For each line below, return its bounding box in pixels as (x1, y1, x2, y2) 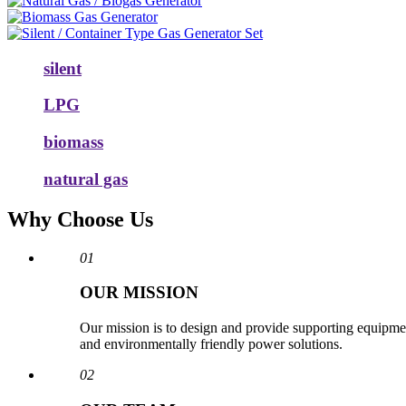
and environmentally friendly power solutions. (80, 336, 343, 353)
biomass (43, 132, 103, 152)
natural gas (43, 169, 128, 188)
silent (43, 58, 82, 78)
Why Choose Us (7, 207, 153, 231)
